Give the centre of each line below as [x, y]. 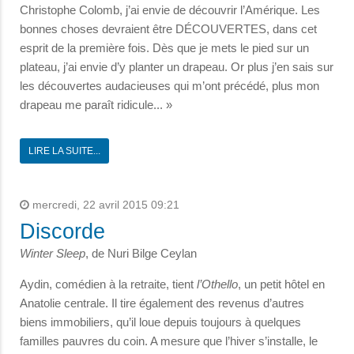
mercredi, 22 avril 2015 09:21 [104, 205]
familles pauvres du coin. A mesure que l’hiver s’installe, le [169, 341]
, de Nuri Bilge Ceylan [141, 253]
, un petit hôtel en [281, 284]
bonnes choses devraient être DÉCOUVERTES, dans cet [168, 29]
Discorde [62, 232]
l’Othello [217, 284]
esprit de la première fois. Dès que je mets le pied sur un [164, 48]
